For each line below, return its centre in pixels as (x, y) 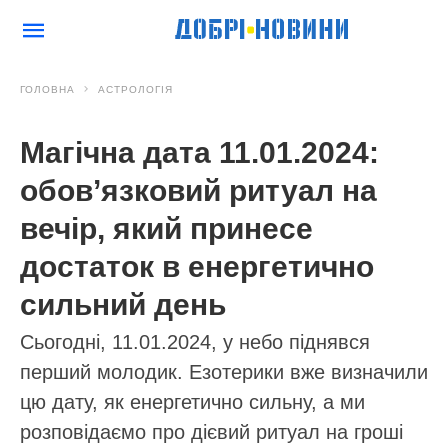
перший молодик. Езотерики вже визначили (224, 372)
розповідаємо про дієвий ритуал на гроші (211, 432)
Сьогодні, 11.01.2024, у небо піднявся (195, 342)
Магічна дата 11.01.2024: (199, 152)
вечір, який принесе (166, 228)
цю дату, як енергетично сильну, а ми (192, 402)
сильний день (123, 304)
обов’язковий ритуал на (198, 190)
